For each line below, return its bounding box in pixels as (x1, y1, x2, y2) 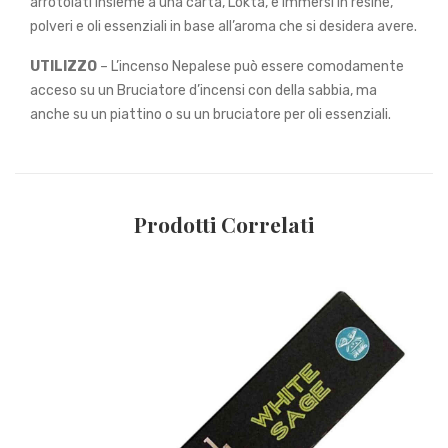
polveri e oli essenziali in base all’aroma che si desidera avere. (30, 18, 417, 35)
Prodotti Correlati (134, 210, 314, 238)
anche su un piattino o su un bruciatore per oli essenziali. (30, 106, 391, 123)
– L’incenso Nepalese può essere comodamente (97, 58, 404, 75)
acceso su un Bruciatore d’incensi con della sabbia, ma (30, 82, 377, 99)
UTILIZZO (30, 58, 97, 75)
